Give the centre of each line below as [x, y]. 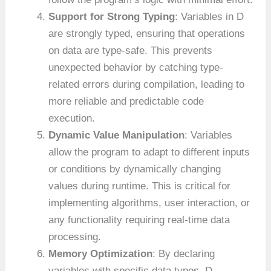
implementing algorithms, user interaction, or [149, 203]
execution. [72, 119]
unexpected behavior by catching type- [136, 68]
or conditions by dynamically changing [135, 169]
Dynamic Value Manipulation [117, 135]
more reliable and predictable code [126, 102]
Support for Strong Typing [112, 17]
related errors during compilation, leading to [147, 85]
